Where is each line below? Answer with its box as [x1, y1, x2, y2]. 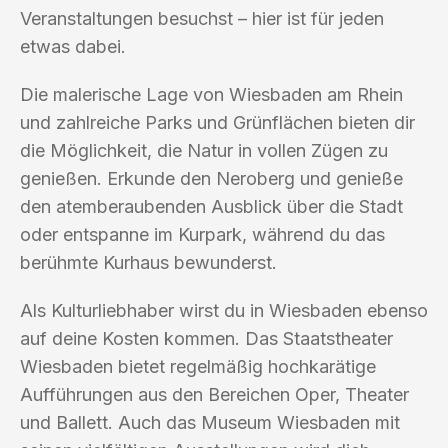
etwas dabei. [20, 35, 126, 57]
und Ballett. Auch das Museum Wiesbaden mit [20, 411, 400, 433]
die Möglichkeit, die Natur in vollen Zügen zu [20, 139, 388, 161]
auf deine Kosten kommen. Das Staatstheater [20, 327, 393, 349]
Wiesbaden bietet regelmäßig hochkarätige [20, 355, 376, 377]
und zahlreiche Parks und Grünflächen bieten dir [20, 111, 415, 133]
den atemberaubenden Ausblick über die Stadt [20, 195, 403, 217]
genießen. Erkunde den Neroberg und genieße [20, 167, 403, 189]
